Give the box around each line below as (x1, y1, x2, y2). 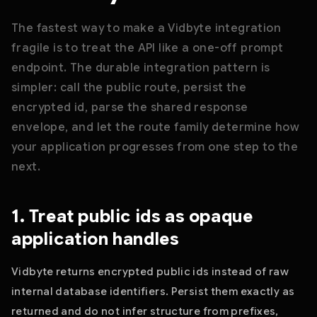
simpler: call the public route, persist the (11, 81, 247, 95)
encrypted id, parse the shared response (11, 100, 248, 115)
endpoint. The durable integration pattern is (11, 61, 270, 75)
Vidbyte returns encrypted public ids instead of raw (11, 265, 289, 278)
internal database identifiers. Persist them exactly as (11, 285, 295, 298)
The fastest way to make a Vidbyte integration (11, 21, 281, 35)
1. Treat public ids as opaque (11, 206, 253, 227)
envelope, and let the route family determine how (11, 120, 300, 134)
